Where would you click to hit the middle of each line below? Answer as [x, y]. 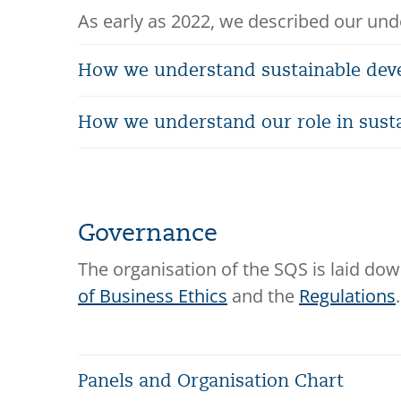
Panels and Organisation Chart [211, 381]
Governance [148, 233]
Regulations [347, 296]
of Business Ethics [153, 296]
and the [263, 296]
